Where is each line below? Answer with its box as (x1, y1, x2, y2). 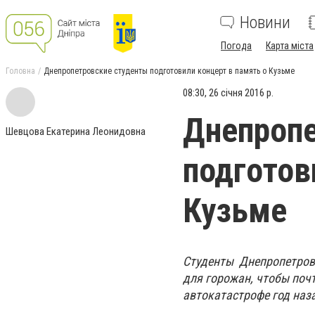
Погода (221, 40, 252, 51)
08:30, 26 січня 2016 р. (183, 86, 274, 99)
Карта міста (266, 40, 314, 51)
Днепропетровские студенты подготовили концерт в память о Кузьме (44, 66, 295, 76)
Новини (240, 13, 290, 32)
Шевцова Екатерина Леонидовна (6, 125, 146, 138)
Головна (6, 66, 35, 76)
